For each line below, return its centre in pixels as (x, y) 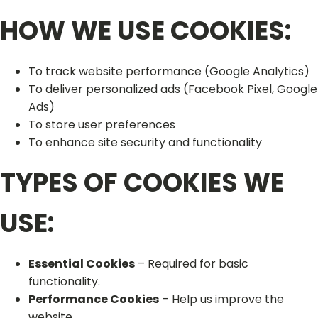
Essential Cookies (82, 264)
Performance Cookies (94, 299)
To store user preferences (102, 125)
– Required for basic (192, 264)
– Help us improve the (221, 299)
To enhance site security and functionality (145, 142)
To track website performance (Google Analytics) (169, 71)
